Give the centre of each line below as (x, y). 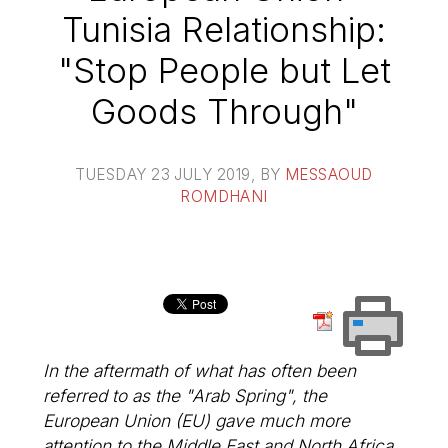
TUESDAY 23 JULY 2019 (163, 174)
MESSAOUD (328, 174)
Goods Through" (224, 111)
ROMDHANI (224, 196)
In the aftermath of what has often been (200, 370)
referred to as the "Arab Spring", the (185, 395)
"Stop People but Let (224, 70)
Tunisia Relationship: (224, 29)
